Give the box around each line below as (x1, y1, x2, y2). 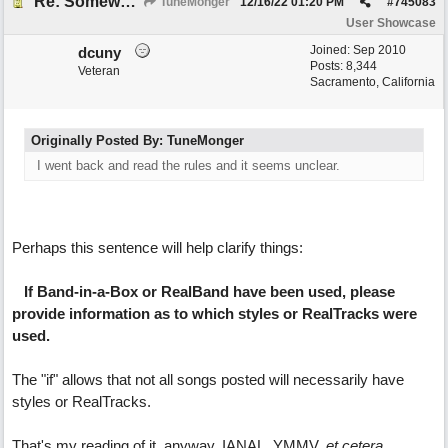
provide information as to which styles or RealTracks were (12, 305, 417, 322)
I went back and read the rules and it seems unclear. (37, 158, 340, 173)
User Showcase (346, 16, 436, 30)
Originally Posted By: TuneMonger (31, 133, 244, 148)
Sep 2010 (353, 43, 406, 57)
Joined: (310, 43, 353, 57)
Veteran (78, 64, 120, 78)
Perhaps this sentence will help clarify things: (12, 239, 303, 256)
